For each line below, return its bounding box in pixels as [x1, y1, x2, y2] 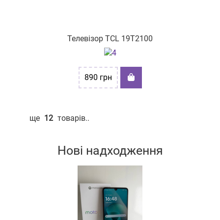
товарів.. [55, 113, 89, 123]
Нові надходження [57, 143, 163, 158]
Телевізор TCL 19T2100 [67, 34, 153, 43]
